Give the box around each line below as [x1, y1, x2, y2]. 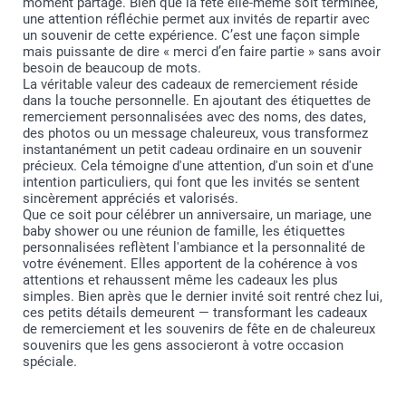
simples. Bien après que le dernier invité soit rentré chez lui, [23, 287, 382, 304]
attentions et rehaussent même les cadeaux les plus [23, 271, 338, 288]
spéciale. [23, 353, 77, 370]
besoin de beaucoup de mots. [23, 59, 201, 76]
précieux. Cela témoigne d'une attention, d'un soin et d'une [23, 157, 373, 174]
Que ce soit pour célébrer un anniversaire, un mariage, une [23, 206, 372, 223]
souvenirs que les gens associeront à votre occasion [23, 336, 343, 353]
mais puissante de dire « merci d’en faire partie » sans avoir [23, 43, 381, 60]
